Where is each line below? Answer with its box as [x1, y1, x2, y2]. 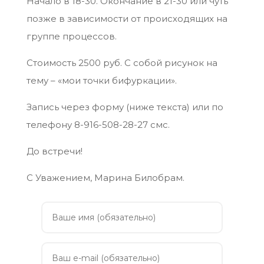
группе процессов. [26, 31, 117, 42]
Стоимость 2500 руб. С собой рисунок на [26, 57, 217, 69]
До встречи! [26, 146, 82, 157]
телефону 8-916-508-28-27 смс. [26, 119, 170, 131]
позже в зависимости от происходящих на [26, 13, 227, 25]
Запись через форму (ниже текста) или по [26, 101, 223, 113]
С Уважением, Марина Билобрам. [26, 172, 184, 184]
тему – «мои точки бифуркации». [26, 75, 177, 87]
